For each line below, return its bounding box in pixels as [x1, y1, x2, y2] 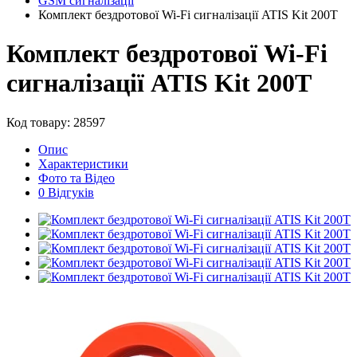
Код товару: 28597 [6, 115, 105, 129]
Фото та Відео [38, 171, 115, 185]
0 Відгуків [38, 185, 94, 199]
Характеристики [38, 156, 128, 171]
